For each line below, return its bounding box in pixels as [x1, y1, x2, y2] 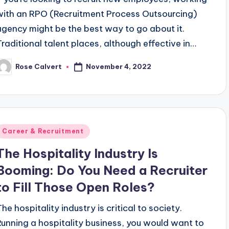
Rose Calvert [15, 62, 62, 71]
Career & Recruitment [2, 127, 84, 135]
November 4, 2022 [86, 62, 152, 71]
